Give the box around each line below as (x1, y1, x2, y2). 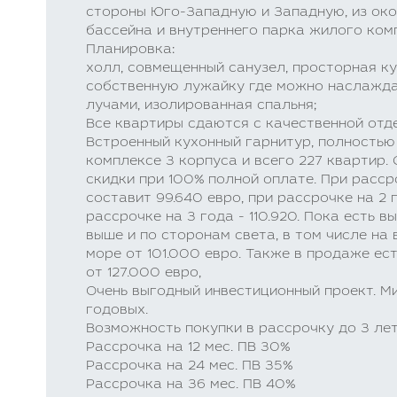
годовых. (86, 304, 148, 317)
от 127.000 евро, (86, 267, 201, 280)
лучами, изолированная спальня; (86, 99, 316, 113)
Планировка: (86, 43, 175, 57)
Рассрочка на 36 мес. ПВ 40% (86, 378, 295, 392)
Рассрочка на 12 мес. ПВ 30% (86, 341, 290, 354)
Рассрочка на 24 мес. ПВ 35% (86, 360, 292, 373)
